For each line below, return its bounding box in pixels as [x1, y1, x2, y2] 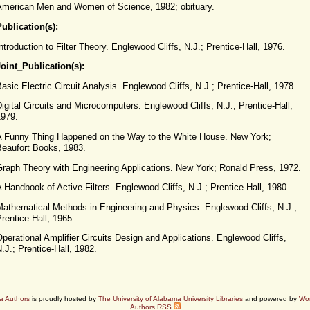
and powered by [242, 294, 299, 302]
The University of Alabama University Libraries [98, 294, 243, 302]
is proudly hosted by [29, 294, 98, 302]
